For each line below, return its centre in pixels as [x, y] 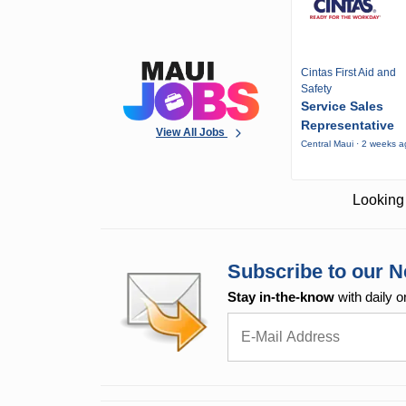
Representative [348, 126]
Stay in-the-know [281, 297]
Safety [317, 89]
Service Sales [343, 106]
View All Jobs [192, 132]
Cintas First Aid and [349, 73]
